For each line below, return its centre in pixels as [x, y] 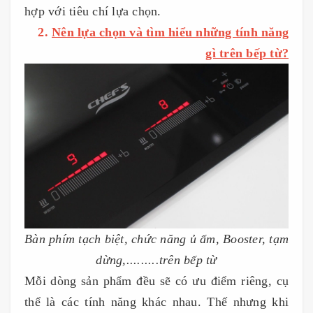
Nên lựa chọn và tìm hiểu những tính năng [170, 32]
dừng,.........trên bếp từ [156, 260]
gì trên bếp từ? [247, 53]
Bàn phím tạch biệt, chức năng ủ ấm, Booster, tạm [156, 239]
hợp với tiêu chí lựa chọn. [93, 11]
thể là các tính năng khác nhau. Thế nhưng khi [156, 301]
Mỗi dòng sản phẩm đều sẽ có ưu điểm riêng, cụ [156, 281]
